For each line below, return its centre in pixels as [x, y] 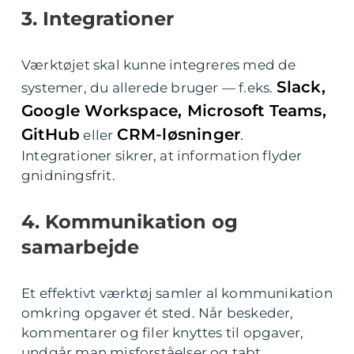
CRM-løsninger [179, 134]
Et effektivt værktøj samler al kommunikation [177, 293]
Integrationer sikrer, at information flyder [162, 156]
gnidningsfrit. [68, 175]
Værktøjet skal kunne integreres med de [159, 65]
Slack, [301, 87]
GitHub [51, 134]
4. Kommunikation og [130, 222]
